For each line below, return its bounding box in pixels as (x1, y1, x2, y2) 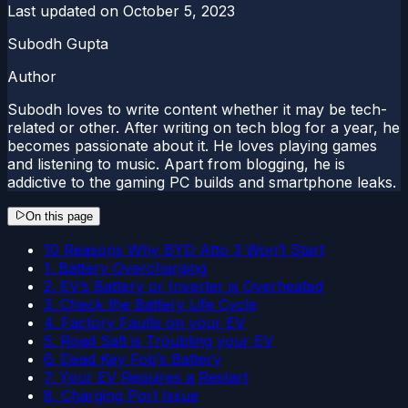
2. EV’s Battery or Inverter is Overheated (44, 276, 323, 295)
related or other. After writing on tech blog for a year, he (7, 117, 400, 137)
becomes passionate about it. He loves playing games (7, 136, 377, 155)
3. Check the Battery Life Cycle (44, 294, 257, 313)
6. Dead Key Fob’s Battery (44, 349, 221, 368)
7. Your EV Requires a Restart (44, 367, 248, 386)
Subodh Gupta (7, 34, 108, 53)
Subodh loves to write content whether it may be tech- (7, 99, 387, 118)
